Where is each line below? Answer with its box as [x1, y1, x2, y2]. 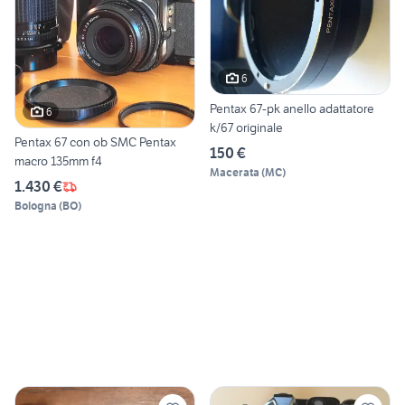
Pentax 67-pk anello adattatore [210, 100, 374, 118]
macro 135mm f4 [14, 153, 102, 170]
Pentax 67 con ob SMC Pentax [14, 134, 176, 151]
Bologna [14, 199, 57, 213]
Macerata [210, 165, 259, 180]
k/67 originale [210, 119, 283, 137]
